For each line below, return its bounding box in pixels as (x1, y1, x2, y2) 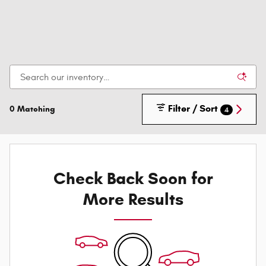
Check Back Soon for (53, 168, 213, 189)
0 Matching (9, 103, 55, 114)
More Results (83, 189, 183, 210)
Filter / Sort (167, 102, 218, 114)
